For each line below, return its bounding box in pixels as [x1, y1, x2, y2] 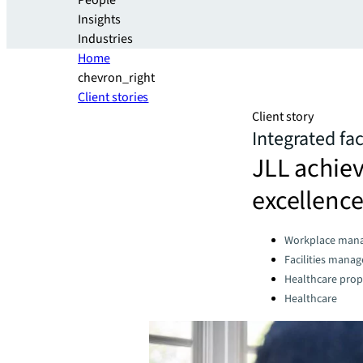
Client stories [78, 88, 149, 106]
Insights [78, 11, 121, 28]
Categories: [251, 229, 314, 243]
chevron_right [78, 69, 155, 87]
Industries [78, 30, 133, 48]
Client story [252, 108, 314, 126]
